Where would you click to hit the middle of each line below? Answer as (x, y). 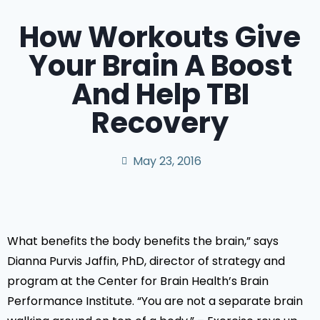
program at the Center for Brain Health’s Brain (138, 281)
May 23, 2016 (167, 161)
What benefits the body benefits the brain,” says (143, 241)
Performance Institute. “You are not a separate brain (155, 301)
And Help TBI (160, 94)
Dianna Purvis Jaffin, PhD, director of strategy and (146, 261)
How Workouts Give (160, 37)
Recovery (160, 123)
